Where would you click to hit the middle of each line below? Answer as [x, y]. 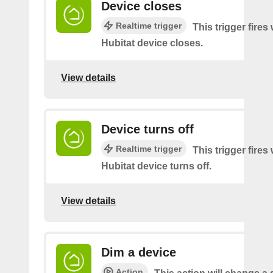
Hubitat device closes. [152, 43]
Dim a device [139, 252]
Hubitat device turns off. [156, 166]
